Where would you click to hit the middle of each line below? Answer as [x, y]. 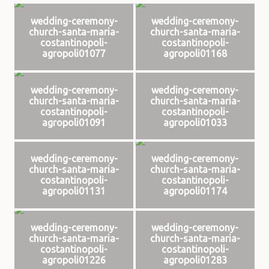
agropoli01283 [195, 260]
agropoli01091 [74, 122]
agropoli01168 [195, 53]
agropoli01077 [74, 53]
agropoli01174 [195, 191]
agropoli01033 [195, 122]
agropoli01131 [74, 191]
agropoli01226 [74, 260]
